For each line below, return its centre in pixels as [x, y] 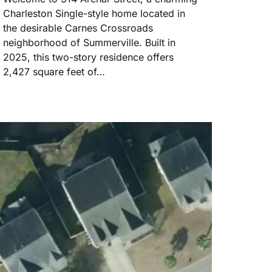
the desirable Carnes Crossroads [78, 28]
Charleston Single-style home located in [94, 14]
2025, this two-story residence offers [88, 57]
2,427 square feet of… [54, 72]
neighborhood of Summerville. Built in [89, 43]
